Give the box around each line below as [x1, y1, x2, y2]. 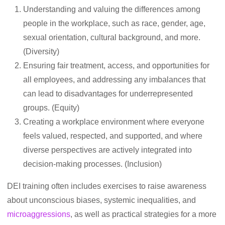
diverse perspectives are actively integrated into [23, 146, 192, 154]
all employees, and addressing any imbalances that [23, 75, 205, 84]
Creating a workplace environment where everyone [23, 118, 204, 126]
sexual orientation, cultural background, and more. [23, 33, 200, 42]
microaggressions [7, 210, 70, 218]
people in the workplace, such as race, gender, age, [23, 19, 205, 28]
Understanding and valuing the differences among [23, 5, 200, 14]
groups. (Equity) [23, 103, 79, 112]
